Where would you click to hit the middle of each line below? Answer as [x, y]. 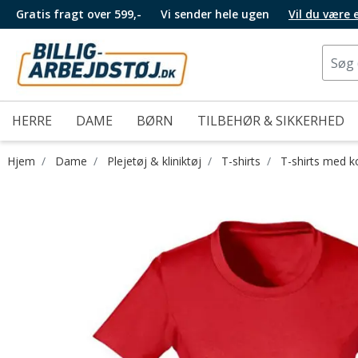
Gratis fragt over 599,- [79, 14]
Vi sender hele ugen [217, 14]
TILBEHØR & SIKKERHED [271, 121]
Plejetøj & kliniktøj [154, 161]
